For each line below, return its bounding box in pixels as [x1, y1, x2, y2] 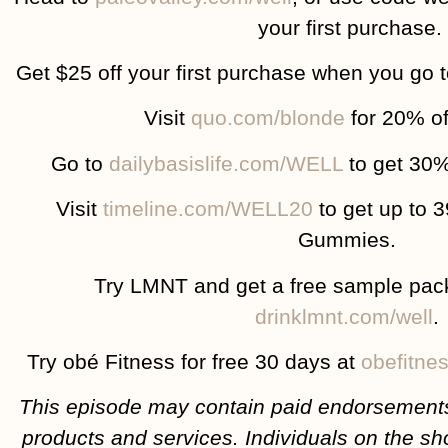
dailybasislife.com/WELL [109, 151, 343, 175]
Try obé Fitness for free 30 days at [26, 349, 361, 373]
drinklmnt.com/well [255, 304, 433, 328]
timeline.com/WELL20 [103, 197, 313, 221]
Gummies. [298, 228, 402, 252]
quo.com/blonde [191, 106, 345, 130]
